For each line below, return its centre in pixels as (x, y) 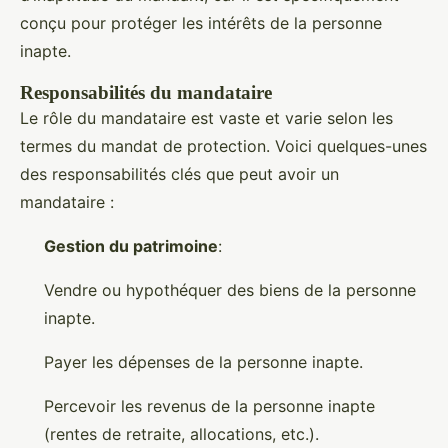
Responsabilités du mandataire (146, 92)
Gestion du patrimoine (131, 246)
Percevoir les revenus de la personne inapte (209, 406)
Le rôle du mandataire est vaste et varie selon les (206, 118)
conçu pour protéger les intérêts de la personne (201, 23)
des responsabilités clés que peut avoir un (179, 174)
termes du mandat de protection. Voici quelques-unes (223, 146)
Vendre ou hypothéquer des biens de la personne (230, 290)
